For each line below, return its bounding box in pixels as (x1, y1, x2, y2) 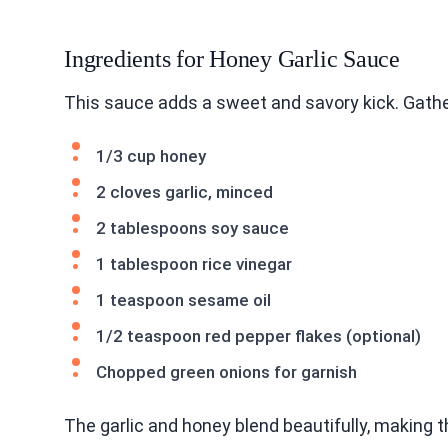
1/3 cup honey (96, 145, 206, 166)
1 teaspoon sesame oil (96, 289, 271, 310)
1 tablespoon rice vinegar (96, 253, 292, 274)
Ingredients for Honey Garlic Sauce (64, 45, 400, 72)
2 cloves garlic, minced (96, 181, 273, 202)
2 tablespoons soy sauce (96, 217, 289, 238)
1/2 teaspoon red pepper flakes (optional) (96, 325, 421, 346)
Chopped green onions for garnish (96, 361, 357, 382)
